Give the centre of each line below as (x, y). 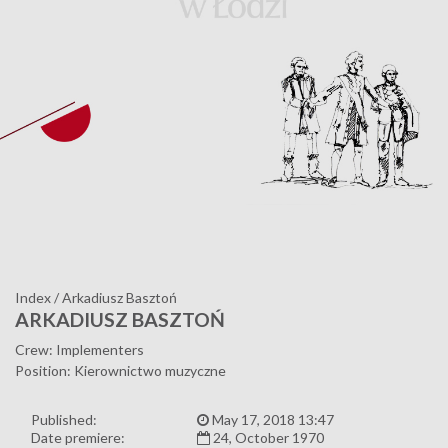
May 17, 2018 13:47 (271, 419)
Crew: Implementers (79, 349)
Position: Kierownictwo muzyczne (120, 370)
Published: (64, 419)
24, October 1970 (267, 437)
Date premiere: (78, 437)
